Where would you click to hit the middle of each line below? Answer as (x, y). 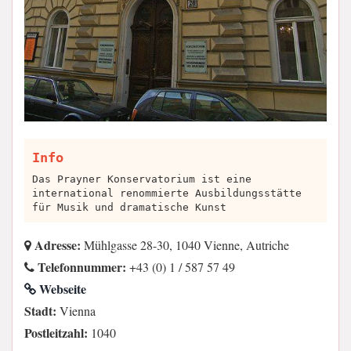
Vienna (76, 310)
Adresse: (56, 244)
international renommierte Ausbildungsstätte (167, 193)
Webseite (61, 288)
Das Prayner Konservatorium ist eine (142, 179)
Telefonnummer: (80, 266)
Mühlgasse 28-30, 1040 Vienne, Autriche (185, 244)
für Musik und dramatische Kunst (129, 207)
